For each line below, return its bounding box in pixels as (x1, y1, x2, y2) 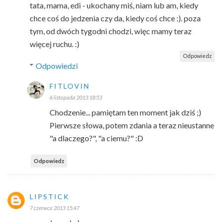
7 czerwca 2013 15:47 (30, 204, 79, 211)
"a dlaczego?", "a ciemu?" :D (50, 133, 143, 143)
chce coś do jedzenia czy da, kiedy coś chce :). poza (30, 13, 201, 23)
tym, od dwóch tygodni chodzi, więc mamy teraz (30, 26, 192, 36)
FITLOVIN (50, 81, 90, 90)
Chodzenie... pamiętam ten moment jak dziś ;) (50, 107, 201, 117)
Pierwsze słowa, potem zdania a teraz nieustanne (50, 120, 214, 130)
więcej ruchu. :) (30, 39, 79, 49)
